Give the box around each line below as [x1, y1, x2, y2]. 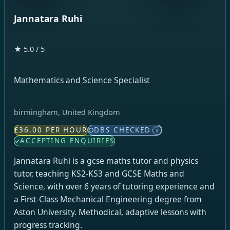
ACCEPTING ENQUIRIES [20, 136, 114, 146]
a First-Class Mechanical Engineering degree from [13, 194, 202, 205]
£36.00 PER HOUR [14, 125, 87, 135]
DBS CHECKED [94, 125, 151, 135]
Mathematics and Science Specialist [13, 74, 150, 86]
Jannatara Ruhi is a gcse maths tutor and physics [13, 155, 198, 167]
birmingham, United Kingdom [13, 106, 120, 117]
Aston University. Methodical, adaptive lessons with [13, 206, 206, 218]
